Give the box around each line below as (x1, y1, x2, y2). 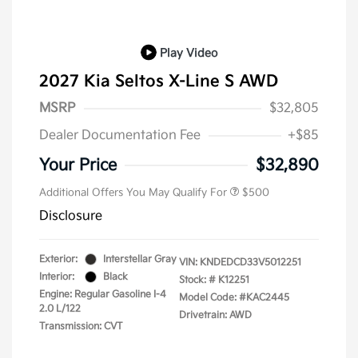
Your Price (39, 155, 117, 175)
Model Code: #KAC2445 (179, 291, 289, 304)
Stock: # (179, 273, 216, 286)
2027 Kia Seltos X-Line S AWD (39, 71, 278, 91)
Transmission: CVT (39, 320, 122, 332)
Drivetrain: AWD (179, 308, 252, 321)
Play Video (160, 46, 217, 60)
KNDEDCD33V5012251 (200, 256, 301, 268)
